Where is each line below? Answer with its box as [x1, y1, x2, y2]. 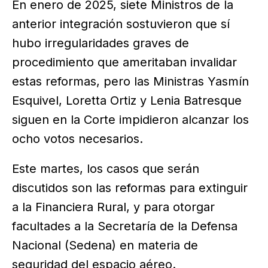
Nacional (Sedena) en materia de [12, 237, 198, 252]
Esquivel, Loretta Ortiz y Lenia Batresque [12, 93, 242, 108]
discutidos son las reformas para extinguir [12, 180, 248, 195]
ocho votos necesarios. [12, 131, 143, 146]
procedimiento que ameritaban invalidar [12, 54, 237, 69]
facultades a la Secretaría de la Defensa [12, 218, 237, 233]
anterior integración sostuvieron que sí [12, 16, 230, 31]
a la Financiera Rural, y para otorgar [12, 199, 215, 214]
